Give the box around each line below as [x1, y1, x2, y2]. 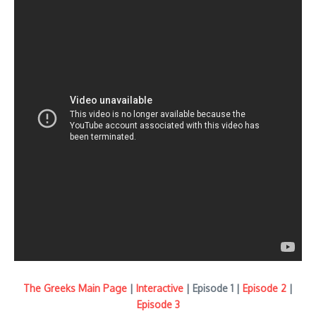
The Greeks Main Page [23, 281, 127, 294]
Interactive [136, 281, 183, 294]
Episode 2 [243, 281, 286, 294]
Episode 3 [136, 298, 180, 310]
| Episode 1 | [183, 281, 243, 294]
